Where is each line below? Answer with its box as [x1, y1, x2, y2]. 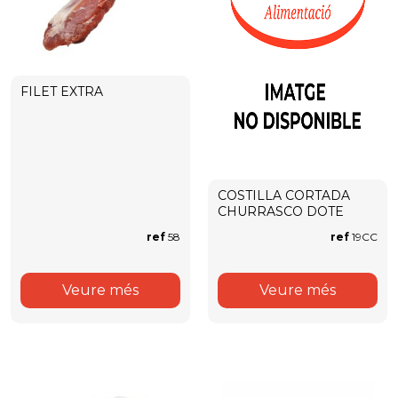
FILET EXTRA [20, 84, 103, 99]
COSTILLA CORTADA [218, 187, 350, 203]
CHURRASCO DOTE [218, 203, 344, 219]
